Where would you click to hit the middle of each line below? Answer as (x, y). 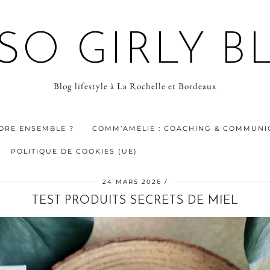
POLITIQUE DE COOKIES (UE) (74, 151)
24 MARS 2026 (132, 182)
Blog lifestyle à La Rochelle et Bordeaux (135, 86)
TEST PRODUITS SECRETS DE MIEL (135, 201)
